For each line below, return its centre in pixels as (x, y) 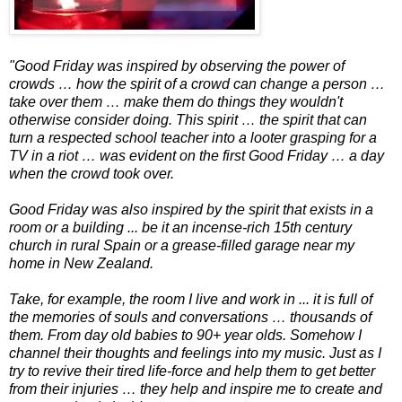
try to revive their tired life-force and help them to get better (192, 371)
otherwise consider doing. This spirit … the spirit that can (188, 119)
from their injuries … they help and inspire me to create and (196, 389)
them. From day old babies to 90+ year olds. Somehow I (185, 335)
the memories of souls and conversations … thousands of (190, 317)
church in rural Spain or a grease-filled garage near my (182, 245)
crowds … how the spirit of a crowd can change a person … (197, 83)
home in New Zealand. (83, 263)
